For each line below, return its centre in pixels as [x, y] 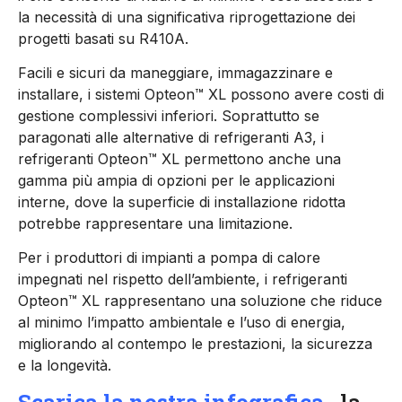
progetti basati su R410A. [103, 38]
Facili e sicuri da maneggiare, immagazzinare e [175, 72]
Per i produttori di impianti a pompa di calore [169, 258]
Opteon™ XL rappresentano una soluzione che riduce [200, 301]
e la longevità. [65, 366]
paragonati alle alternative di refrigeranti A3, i [171, 137]
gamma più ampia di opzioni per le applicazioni [176, 180]
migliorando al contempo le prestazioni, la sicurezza [195, 344]
